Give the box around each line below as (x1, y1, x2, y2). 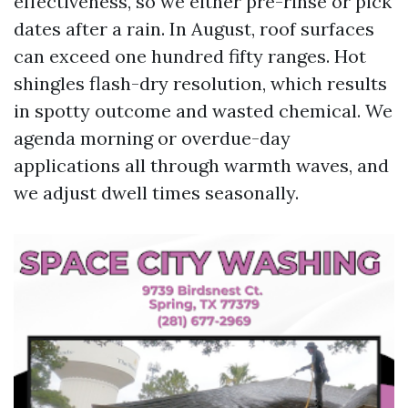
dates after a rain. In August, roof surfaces (14, 17, 374, 40)
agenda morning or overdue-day (14, 127, 291, 149)
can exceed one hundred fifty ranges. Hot (14, 45, 366, 67)
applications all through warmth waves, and (14, 154, 389, 177)
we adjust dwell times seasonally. (14, 181, 299, 204)
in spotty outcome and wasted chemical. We (14, 99, 393, 122)
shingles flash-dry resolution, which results (14, 72, 387, 95)
